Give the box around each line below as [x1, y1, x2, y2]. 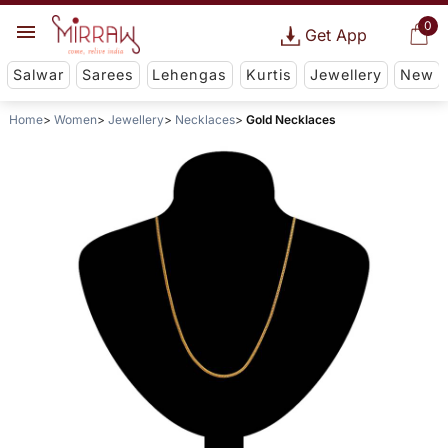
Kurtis [245, 66, 292, 84]
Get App [304, 25, 367, 45]
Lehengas [152, 66, 228, 84]
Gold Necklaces [245, 112, 336, 128]
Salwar [12, 66, 64, 84]
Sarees [82, 66, 135, 84]
